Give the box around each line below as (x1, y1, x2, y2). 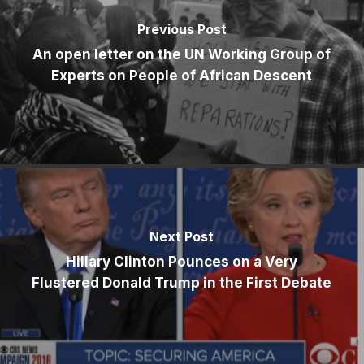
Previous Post (136, 21, 227, 38)
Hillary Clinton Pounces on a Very (66, 253, 298, 271)
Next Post (149, 228, 214, 245)
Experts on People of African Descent (51, 67, 313, 84)
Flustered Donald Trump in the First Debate (32, 275, 332, 292)
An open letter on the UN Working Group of (32, 46, 331, 63)
